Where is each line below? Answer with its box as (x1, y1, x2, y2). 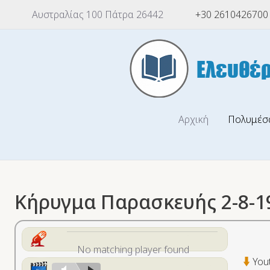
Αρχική (178, 113, 209, 126)
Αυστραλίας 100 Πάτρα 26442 (30, 8, 163, 21)
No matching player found (77, 243, 189, 257)
